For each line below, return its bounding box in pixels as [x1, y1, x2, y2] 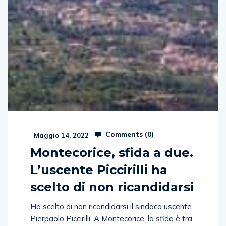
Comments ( [103, 140, 147, 149]
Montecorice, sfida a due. [30, 155, 193, 171]
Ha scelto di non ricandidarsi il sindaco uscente [30, 212, 192, 222]
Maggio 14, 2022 [32, 141, 89, 150]
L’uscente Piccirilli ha [30, 173, 167, 188]
